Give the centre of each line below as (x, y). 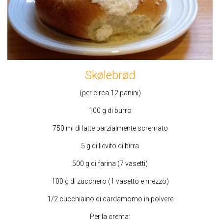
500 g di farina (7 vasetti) (110, 164)
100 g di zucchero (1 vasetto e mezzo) (110, 181)
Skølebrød (110, 75)
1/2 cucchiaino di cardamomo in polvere (110, 199)
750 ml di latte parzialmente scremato (110, 128)
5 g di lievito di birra (110, 146)
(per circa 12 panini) (110, 93)
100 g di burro (110, 111)
